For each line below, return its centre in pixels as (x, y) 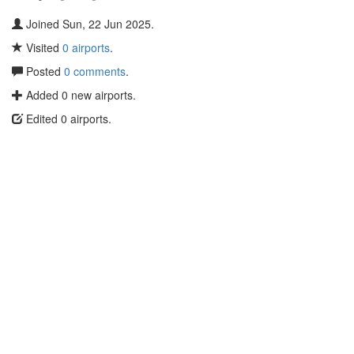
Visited (43, 47)
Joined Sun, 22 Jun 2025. (88, 24)
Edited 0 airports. (67, 119)
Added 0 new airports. (79, 95)
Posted (43, 71)
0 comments (95, 71)
